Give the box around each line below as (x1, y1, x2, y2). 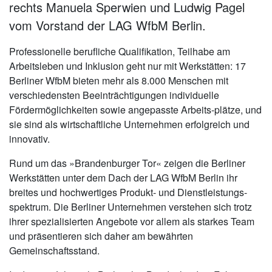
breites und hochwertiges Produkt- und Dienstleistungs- (9, 185, 247, 200)
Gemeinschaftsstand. (9, 243, 100, 258)
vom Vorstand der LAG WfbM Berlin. (9, 16, 206, 35)
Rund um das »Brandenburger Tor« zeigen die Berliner (9, 156, 245, 171)
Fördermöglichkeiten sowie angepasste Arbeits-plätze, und (9, 103, 262, 117)
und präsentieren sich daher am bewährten (9, 229, 193, 243)
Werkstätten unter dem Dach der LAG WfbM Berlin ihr (9, 171, 237, 185)
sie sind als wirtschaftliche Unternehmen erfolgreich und (9, 117, 250, 132)
